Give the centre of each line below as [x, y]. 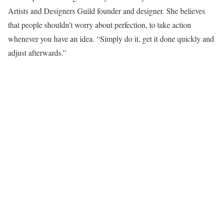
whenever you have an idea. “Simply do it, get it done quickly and [111, 38]
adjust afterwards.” [37, 52]
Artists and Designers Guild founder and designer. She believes [107, 10]
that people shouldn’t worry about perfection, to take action [100, 24]
